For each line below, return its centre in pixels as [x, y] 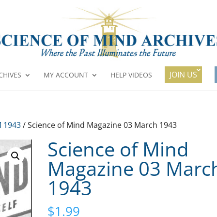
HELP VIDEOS [131, 75]
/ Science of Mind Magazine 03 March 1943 [99, 125]
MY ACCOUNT [66, 75]
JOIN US [183, 75]
